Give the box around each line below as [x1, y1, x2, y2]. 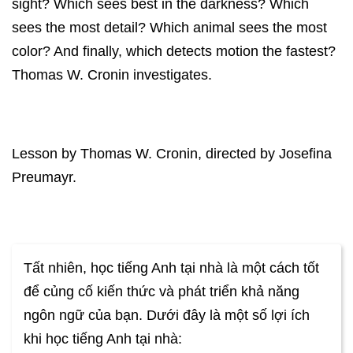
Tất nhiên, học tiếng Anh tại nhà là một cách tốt [24, 260, 319, 277]
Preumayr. [12, 169, 76, 186]
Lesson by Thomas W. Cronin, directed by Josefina [12, 146, 332, 162]
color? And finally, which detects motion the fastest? [12, 43, 336, 60]
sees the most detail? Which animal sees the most [12, 20, 327, 36]
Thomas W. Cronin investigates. [12, 67, 212, 84]
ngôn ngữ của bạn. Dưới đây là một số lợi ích [24, 307, 310, 324]
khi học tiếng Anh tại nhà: [24, 331, 182, 347]
